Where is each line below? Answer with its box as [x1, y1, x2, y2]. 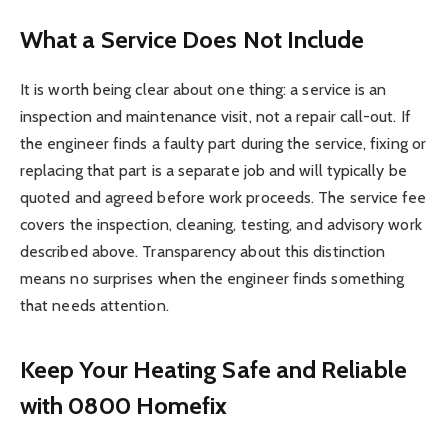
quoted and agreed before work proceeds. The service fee [20, 188, 427, 208]
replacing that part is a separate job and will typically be [20, 161, 407, 181]
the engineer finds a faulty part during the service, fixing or [20, 134, 426, 154]
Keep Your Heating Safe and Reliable [20, 354, 407, 384]
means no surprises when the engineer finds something [20, 269, 405, 289]
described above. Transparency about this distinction [20, 242, 386, 262]
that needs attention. [20, 296, 169, 316]
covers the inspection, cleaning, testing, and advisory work [20, 215, 422, 235]
